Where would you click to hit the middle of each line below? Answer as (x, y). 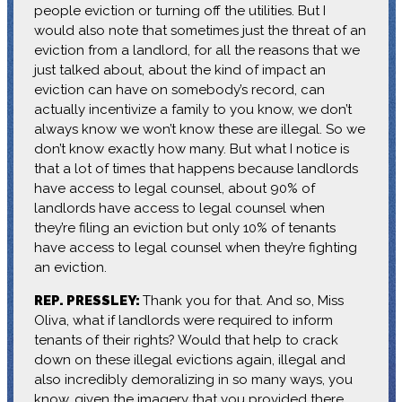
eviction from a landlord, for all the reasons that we (197, 50)
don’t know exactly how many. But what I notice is (191, 149)
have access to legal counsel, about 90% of (174, 188)
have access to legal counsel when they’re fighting (195, 247)
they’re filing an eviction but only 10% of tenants (184, 227)
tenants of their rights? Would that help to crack (186, 340)
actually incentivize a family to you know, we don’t (192, 109)
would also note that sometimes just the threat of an (200, 30)
